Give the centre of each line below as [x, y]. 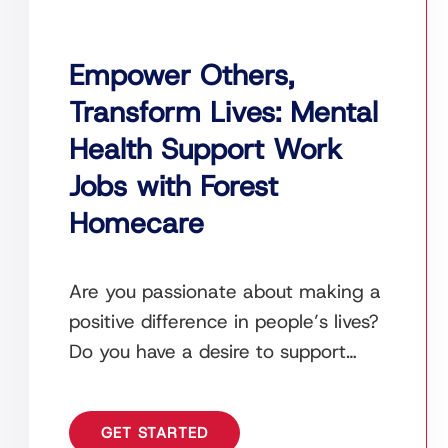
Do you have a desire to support [208, 352]
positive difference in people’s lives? [224, 322]
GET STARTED [155, 433]
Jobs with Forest [174, 186]
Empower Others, [182, 75]
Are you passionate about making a [225, 292]
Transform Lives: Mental [224, 112]
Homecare [137, 223]
